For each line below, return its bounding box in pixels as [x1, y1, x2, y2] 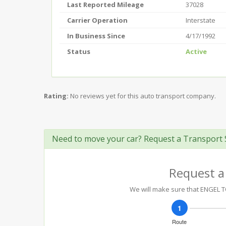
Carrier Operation [67, 16, 128, 25]
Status [67, 47, 90, 56]
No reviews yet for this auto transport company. [70, 91, 216, 100]
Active [186, 47, 207, 56]
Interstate [186, 16, 215, 25]
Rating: [44, 91, 69, 100]
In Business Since [67, 31, 125, 40]
